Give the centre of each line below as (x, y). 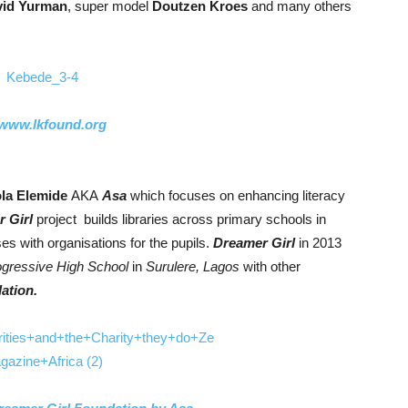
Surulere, (173, 266)
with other (270, 266)
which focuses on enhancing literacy (236, 195)
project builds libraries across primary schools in (181, 219)
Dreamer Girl (254, 242)
